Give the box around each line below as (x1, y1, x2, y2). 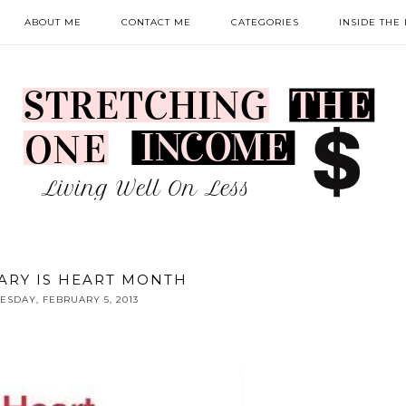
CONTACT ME (121, 16, 191, 28)
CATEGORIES (230, 16, 299, 28)
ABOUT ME (24, 16, 82, 28)
